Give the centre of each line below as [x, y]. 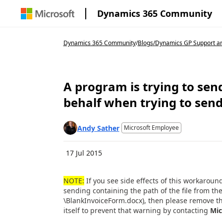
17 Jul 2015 [84, 153]
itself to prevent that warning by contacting [137, 210]
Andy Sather [98, 128]
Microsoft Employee [151, 128]
